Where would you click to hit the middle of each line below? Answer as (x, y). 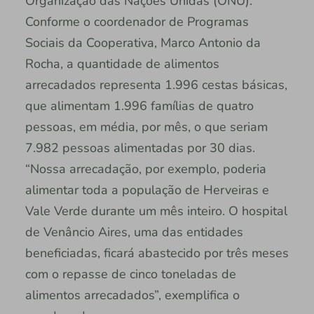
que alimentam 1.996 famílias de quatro (139, 106)
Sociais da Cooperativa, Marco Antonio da (143, 43)
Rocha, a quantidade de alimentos (122, 64)
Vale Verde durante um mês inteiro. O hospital (156, 211)
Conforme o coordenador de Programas (137, 22)
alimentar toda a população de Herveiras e (147, 190)
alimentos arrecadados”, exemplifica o (132, 295)
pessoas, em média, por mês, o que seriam (146, 127)
